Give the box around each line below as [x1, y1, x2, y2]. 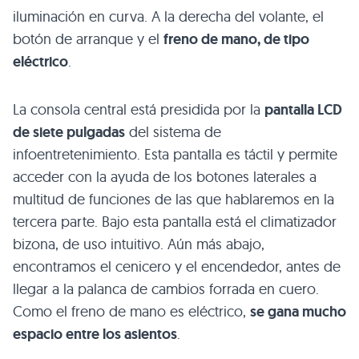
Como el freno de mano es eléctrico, [13, 301, 250, 321]
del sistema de [125, 122, 221, 141]
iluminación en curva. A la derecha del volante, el [13, 6, 324, 26]
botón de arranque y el [13, 29, 163, 48]
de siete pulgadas [13, 122, 125, 142]
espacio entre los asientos [13, 324, 177, 344]
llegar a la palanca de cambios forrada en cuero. [13, 279, 319, 298]
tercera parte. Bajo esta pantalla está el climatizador [13, 212, 337, 231]
